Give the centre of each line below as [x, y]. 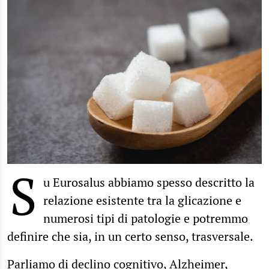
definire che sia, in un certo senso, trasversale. [130, 236]
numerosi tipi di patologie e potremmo [146, 218]
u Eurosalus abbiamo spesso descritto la [149, 182]
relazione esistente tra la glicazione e [142, 200]
